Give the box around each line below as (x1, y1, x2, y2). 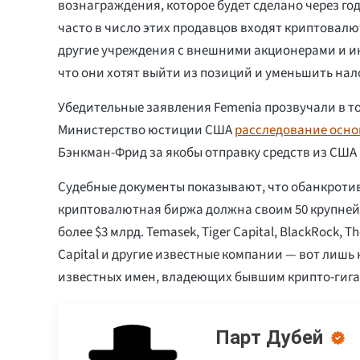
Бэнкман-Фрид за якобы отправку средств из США (58, 142, 357, 162)
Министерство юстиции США (58, 120, 235, 140)
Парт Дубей (215, 325, 323, 349)
